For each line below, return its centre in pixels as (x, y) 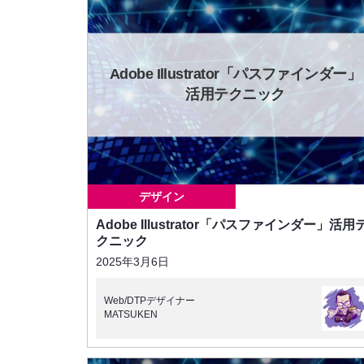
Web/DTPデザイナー (149, 301)
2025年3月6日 (132, 261)
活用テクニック (235, 95)
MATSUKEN (131, 315)
